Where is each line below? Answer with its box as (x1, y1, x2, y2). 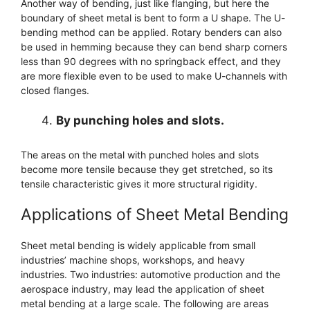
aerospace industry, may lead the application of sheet (21, 282, 264, 295)
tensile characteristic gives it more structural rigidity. (21, 177, 257, 190)
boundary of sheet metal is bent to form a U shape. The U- (21, 12, 285, 24)
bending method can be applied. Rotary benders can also (21, 26, 282, 39)
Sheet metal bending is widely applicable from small (21, 239, 255, 251)
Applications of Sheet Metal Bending (21, 204, 289, 224)
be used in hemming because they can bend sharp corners (21, 41, 287, 53)
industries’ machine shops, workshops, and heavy (21, 253, 245, 266)
